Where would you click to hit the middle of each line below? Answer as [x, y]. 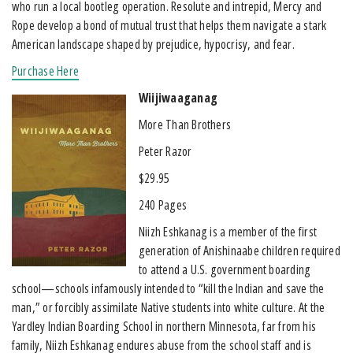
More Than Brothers [185, 124]
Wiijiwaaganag [178, 97]
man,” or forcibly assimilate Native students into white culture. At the [169, 307]
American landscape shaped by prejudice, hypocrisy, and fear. [153, 44]
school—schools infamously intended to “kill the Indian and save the [168, 288]
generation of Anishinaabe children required [240, 250]
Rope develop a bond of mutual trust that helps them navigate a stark [169, 25]
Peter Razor [165, 151]
